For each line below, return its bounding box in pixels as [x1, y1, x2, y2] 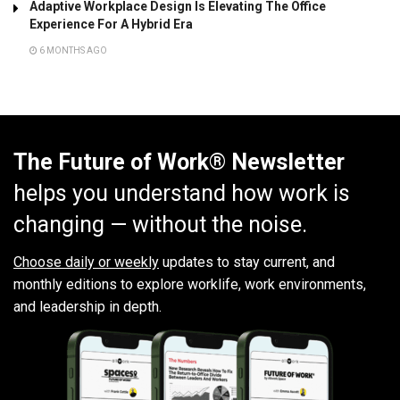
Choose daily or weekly [13, 254, 159, 271]
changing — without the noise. [13, 211, 307, 237]
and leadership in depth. [13, 298, 162, 316]
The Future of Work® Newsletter [13, 148, 345, 175]
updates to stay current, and [159, 254, 335, 271]
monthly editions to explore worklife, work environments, [13, 276, 366, 294]
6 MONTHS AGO [37, 45, 107, 55]
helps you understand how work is [13, 179, 350, 206]
